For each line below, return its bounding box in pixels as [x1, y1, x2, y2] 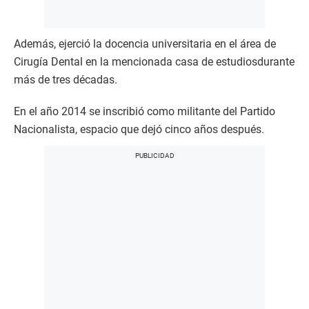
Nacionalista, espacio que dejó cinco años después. [14, 122, 264, 136]
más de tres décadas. [14, 72, 117, 86]
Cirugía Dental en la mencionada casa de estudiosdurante [14, 54, 295, 68]
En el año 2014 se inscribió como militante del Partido [14, 104, 275, 118]
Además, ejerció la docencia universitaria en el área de [14, 37, 276, 50]
